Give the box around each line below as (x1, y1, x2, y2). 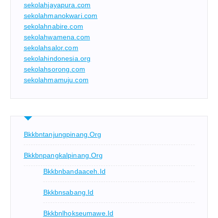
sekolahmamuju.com (23, 76, 89, 84)
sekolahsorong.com (23, 65, 85, 73)
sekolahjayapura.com (23, 1, 91, 9)
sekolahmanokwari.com (23, 12, 98, 20)
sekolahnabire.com (23, 22, 83, 31)
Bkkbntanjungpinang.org (23, 130, 102, 139)
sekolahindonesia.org (23, 54, 91, 63)
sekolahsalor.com (23, 44, 78, 52)
